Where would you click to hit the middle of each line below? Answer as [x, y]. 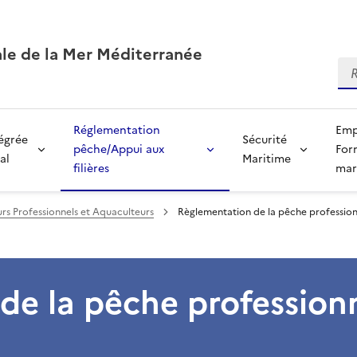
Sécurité [264, 140]
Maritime [266, 159]
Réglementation [116, 130]
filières [91, 169]
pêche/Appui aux [118, 149]
